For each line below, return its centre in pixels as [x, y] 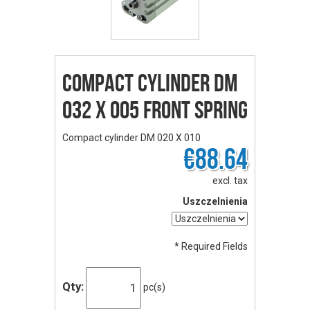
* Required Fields [211, 246]
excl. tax [230, 181]
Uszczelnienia [215, 201]
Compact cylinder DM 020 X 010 [131, 138]
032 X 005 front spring [155, 110]
